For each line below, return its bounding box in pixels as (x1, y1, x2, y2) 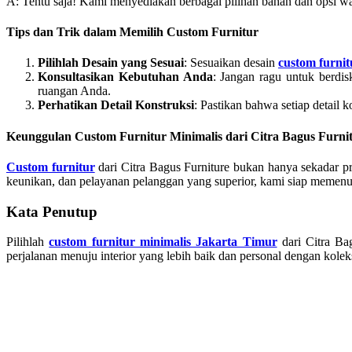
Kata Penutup (6, 203, 97, 220)
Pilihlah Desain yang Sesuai (38, 56, 184, 70)
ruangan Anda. (38, 84, 111, 98)
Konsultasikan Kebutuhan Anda (38, 70, 213, 84)
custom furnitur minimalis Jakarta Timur (49, 235, 277, 249)
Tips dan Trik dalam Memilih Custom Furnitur (6, 25, 258, 39)
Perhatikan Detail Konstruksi (38, 98, 194, 112)
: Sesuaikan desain (184, 56, 278, 70)
